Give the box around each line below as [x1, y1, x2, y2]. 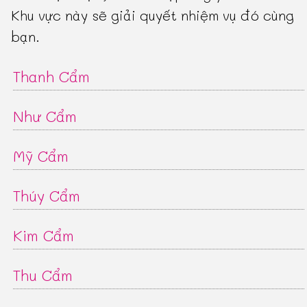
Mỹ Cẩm [13, 145, 69, 166]
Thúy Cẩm [13, 185, 81, 206]
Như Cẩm [13, 106, 77, 126]
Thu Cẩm [13, 265, 73, 285]
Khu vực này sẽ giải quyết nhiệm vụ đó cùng [11, 5, 295, 24]
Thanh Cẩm [13, 66, 90, 86]
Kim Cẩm [13, 225, 75, 245]
